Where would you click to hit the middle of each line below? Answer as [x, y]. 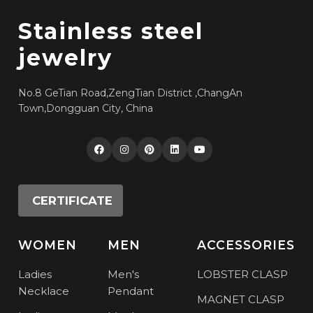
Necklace [44, 291]
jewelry [66, 57]
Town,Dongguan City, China [86, 108]
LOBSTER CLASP [242, 274]
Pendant [131, 291]
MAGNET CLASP [240, 299]
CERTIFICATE [73, 200]
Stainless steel [111, 31]
